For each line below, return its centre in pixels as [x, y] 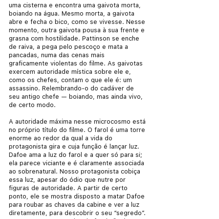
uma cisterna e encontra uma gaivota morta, [76, 5]
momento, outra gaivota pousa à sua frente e [78, 30]
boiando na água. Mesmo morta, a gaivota [73, 13]
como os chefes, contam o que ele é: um [71, 80]
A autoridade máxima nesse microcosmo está [78, 121]
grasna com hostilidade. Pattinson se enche [75, 38]
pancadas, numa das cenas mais [58, 55]
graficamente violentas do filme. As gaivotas [77, 63]
